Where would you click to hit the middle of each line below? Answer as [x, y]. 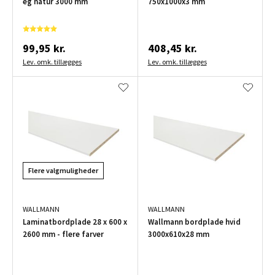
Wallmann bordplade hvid [194, 222]
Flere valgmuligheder [63, 171]
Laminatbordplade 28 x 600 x [75, 222]
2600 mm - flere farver [63, 234]
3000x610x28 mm [178, 234]
